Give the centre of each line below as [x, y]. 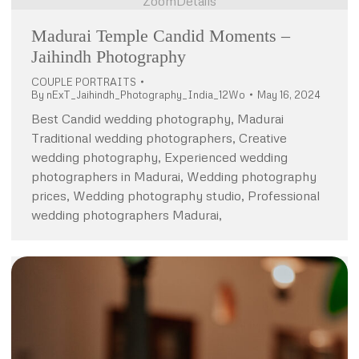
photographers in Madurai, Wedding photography [174, 176]
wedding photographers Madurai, [130, 215]
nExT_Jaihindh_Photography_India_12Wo [146, 95]
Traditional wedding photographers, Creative [159, 138]
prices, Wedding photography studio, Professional [175, 196]
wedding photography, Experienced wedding [159, 157]
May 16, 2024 [289, 95]
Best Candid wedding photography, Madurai [157, 119]
